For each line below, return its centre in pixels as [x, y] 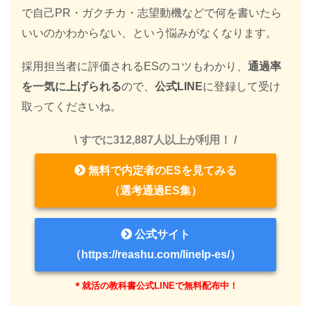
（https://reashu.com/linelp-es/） [155, 255]
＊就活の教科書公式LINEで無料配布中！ [155, 285]
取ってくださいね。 [72, 107]
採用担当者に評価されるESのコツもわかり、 [135, 67]
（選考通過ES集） [155, 190]
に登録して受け [242, 87]
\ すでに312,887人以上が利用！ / [155, 140]
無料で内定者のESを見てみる [161, 170]
